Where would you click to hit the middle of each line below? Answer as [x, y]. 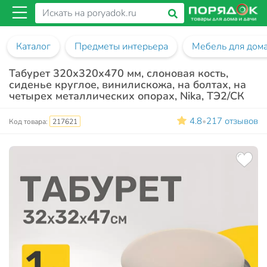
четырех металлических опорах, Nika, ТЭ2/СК [127, 96]
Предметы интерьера [121, 46]
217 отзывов [232, 121]
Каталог [33, 46]
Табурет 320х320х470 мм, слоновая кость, [119, 73]
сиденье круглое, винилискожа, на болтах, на [128, 85]
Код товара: [29, 121]
